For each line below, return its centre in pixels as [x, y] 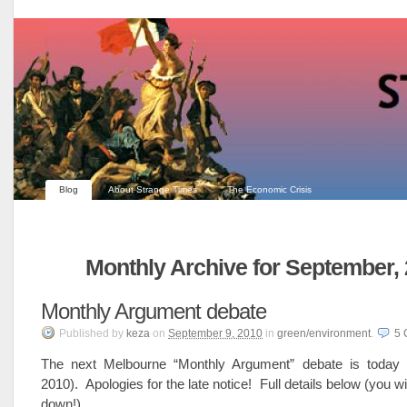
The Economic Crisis [269, 189]
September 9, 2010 [215, 333]
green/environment [324, 333]
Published [84, 333]
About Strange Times [153, 189]
